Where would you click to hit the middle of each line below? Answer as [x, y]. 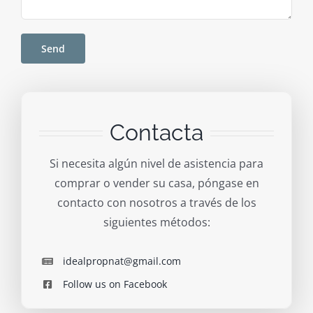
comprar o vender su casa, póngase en [156, 183]
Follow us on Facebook [115, 284]
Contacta [156, 133]
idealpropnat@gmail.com [122, 261]
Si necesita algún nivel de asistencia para [156, 164]
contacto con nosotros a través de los [156, 203]
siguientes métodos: [156, 223]
